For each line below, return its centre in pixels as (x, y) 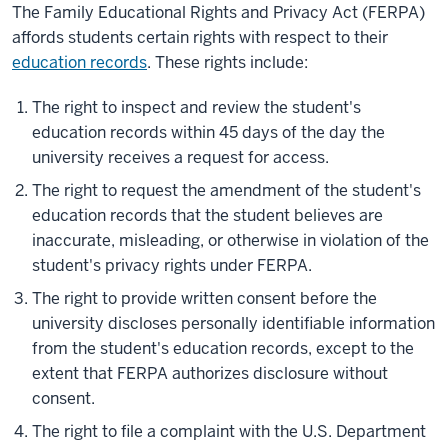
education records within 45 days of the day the (208, 133)
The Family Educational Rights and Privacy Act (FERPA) (218, 13)
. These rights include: (227, 63)
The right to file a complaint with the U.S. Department (229, 432)
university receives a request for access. (180, 158)
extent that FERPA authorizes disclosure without (210, 374)
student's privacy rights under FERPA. (172, 266)
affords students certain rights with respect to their (200, 38)
